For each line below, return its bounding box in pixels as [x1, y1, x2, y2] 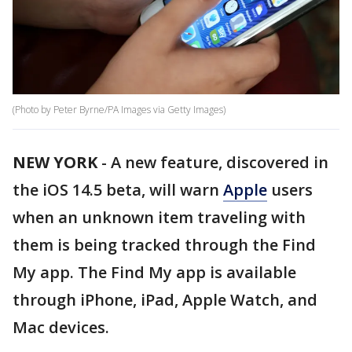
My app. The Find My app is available [13, 262, 296, 284]
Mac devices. [13, 317, 109, 339]
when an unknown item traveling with [13, 207, 306, 229]
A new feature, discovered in [111, 152, 328, 174]
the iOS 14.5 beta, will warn [13, 179, 223, 201]
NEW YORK [13, 152, 97, 174]
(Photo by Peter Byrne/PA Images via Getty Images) [13, 103, 225, 117]
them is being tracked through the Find [13, 234, 316, 256]
